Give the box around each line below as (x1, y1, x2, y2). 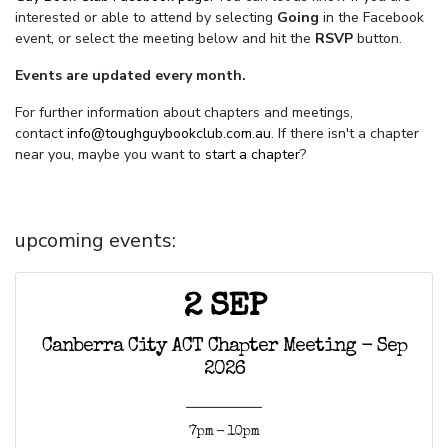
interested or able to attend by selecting (15, 8, 277, 28)
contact (15, 124, 67, 144)
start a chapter (205, 145, 300, 165)
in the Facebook (323, 8, 424, 28)
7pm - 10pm (189, 425, 259, 440)
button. (357, 29, 402, 49)
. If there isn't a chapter (271, 124, 419, 144)
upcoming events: (15, 227, 176, 255)
